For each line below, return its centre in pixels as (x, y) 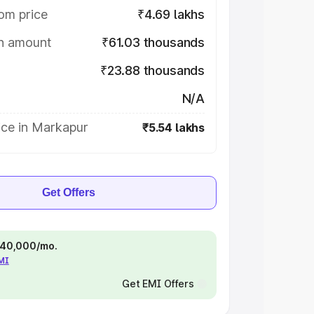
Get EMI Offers (158, 284)
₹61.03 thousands (153, 42)
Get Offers (69, 192)
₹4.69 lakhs (171, 14)
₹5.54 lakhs (173, 128)
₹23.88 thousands (152, 70)
